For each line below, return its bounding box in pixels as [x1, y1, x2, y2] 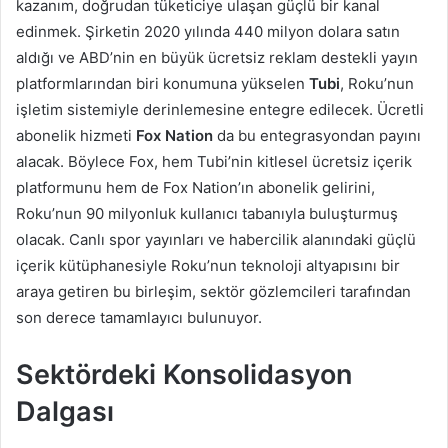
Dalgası [16, 394, 114, 428]
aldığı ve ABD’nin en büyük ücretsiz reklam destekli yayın [16, 47, 418, 67]
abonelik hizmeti [16, 125, 136, 145]
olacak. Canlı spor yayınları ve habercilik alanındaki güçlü [16, 229, 416, 249]
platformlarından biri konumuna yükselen [16, 73, 309, 93]
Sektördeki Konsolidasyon [16, 357, 352, 391]
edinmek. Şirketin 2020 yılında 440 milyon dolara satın [16, 21, 400, 41]
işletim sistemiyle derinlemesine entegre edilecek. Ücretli [16, 99, 424, 119]
